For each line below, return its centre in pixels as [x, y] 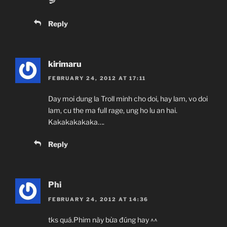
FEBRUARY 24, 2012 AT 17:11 [97, 78]
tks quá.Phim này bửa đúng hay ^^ [103, 219]
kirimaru [65, 64]
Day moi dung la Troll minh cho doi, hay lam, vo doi [128, 99]
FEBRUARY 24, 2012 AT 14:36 [99, 199]
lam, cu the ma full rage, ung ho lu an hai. [113, 110]
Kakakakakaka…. [76, 122]
